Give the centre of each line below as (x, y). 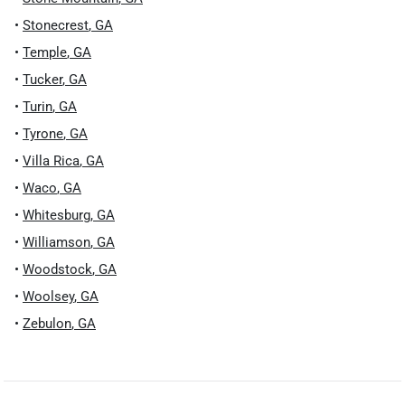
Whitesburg (57, 215)
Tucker (42, 80)
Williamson (57, 242)
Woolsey (48, 297)
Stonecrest (56, 25)
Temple (45, 52)
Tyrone (43, 134)
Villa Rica (51, 161)
